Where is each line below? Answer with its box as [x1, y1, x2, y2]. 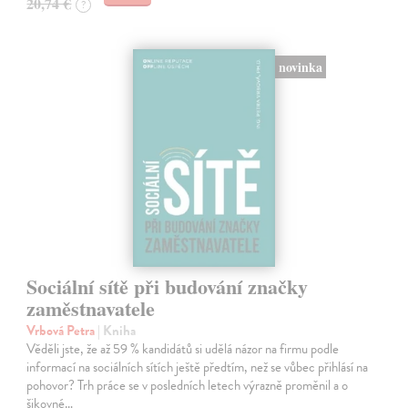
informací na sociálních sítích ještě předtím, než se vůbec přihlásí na [26, 357, 369, 378]
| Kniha [97, 321, 137, 342]
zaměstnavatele [26, 293, 156, 324]
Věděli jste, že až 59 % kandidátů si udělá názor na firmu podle [26, 339, 340, 360]
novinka [278, 57, 322, 77]
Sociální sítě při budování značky [26, 271, 309, 302]
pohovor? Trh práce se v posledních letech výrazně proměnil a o [26, 375, 349, 396]
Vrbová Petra [26, 321, 98, 342]
